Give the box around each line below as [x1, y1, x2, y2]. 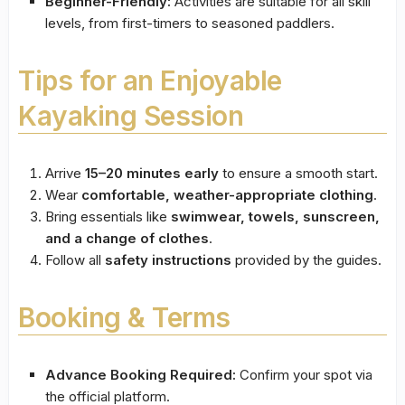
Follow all [45, 251, 105, 269]
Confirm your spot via [236, 366, 372, 384]
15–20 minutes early [85, 165, 219, 183]
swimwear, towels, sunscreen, [171, 208, 380, 226]
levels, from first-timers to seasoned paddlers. [45, 14, 334, 33]
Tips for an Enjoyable [18, 64, 282, 98]
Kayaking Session [18, 99, 243, 133]
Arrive [45, 165, 85, 183]
